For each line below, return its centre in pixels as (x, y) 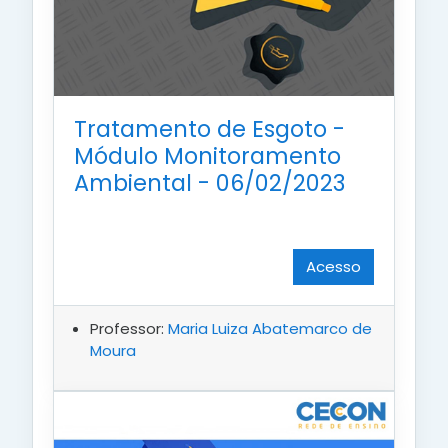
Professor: (129, 329)
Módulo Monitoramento (207, 156)
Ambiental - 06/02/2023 (209, 183)
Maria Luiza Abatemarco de (270, 329)
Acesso (333, 267)
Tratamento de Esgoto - (209, 129)
